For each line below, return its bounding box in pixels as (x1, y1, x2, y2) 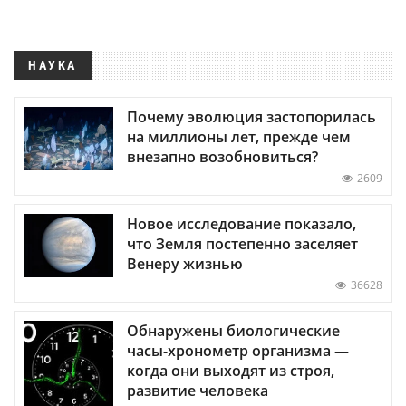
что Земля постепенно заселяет (127, 233, 358, 254)
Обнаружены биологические (127, 320, 340, 341)
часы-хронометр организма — (127, 340, 349, 361)
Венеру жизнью (127, 253, 243, 274)
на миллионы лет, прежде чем (127, 126, 351, 147)
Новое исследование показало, (127, 213, 356, 234)
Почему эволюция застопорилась (127, 106, 376, 127)
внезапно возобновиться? (127, 146, 318, 167)
